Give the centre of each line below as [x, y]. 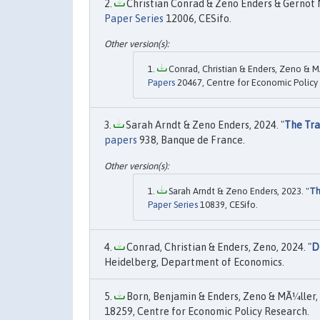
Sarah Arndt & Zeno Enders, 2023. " [238, 191]
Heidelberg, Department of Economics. [194, 262]
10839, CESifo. [228, 204]
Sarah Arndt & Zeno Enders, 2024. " [204, 125]
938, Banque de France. [191, 140]
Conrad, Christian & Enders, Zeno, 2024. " [218, 247]
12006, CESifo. [197, 19]
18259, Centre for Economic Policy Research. [207, 311]
